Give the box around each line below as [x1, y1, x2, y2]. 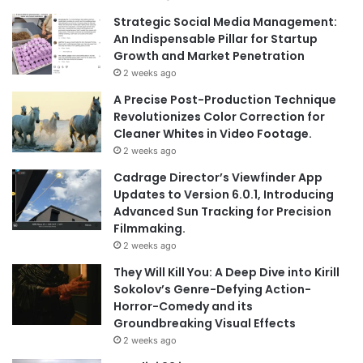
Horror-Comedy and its [113, 297, 253, 314]
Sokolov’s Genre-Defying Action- [113, 280, 311, 297]
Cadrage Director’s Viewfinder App [113, 169, 322, 186]
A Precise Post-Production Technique [113, 91, 336, 108]
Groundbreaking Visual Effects [113, 314, 296, 331]
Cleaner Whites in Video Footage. [113, 125, 312, 142]
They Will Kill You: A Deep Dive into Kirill [113, 263, 340, 280]
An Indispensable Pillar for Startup [113, 30, 318, 47]
